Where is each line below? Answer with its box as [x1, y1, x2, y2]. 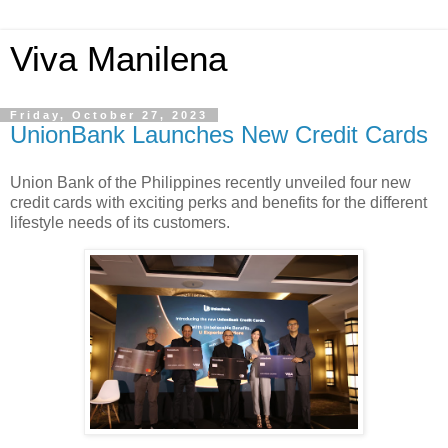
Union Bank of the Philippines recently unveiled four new [10, 173, 411, 191]
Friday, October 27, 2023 [10, 109, 208, 121]
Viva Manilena [10, 40, 227, 78]
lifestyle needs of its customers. [10, 213, 230, 231]
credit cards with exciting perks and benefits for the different [10, 193, 427, 211]
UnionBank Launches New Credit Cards [10, 121, 428, 148]
